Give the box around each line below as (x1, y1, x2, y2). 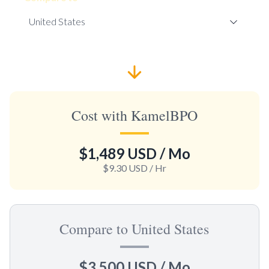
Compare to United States (59, 219, 210, 238)
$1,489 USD (78, 144, 157, 162)
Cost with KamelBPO (71, 105, 198, 125)
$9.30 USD (102, 162, 148, 174)
